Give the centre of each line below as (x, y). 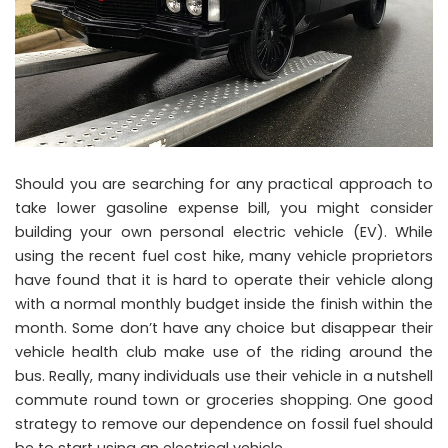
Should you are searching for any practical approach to (224, 183)
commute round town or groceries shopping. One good (224, 399)
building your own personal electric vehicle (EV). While (224, 231)
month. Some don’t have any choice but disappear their (224, 327)
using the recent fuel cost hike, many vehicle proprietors (224, 255)
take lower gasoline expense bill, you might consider (224, 207)
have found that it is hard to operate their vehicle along (224, 279)
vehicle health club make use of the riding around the (224, 351)
